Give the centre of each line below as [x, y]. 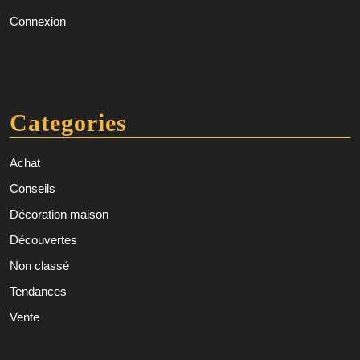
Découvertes [43, 240]
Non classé [39, 266]
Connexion [38, 22]
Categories [68, 123]
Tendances [38, 292]
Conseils [33, 189]
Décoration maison [59, 215]
